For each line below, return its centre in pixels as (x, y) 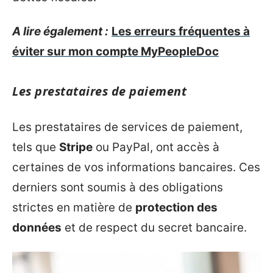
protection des (176, 207)
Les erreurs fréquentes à (181, 31)
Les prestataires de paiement (99, 91)
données (37, 228)
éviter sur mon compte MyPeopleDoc (115, 51)
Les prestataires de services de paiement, (127, 127)
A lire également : (60, 31)
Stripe (76, 147)
